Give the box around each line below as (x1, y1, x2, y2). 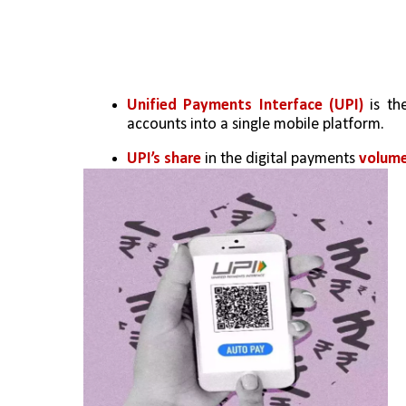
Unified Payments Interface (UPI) (127, 96, 363, 114)
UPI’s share (127, 150, 201, 168)
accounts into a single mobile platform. (127, 115, 384, 133)
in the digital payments (201, 150, 359, 168)
